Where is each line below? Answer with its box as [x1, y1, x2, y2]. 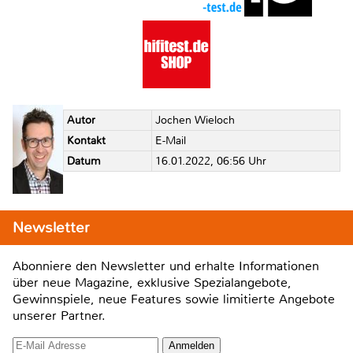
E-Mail [154, 134, 186, 148]
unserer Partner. [13, 307, 106, 324]
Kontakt [66, 134, 106, 148]
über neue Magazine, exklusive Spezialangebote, [13, 273, 292, 291]
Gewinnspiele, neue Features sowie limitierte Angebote [13, 290, 335, 307]
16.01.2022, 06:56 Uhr [154, 154, 266, 169]
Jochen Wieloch [154, 113, 235, 128]
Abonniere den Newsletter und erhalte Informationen [13, 257, 319, 274]
